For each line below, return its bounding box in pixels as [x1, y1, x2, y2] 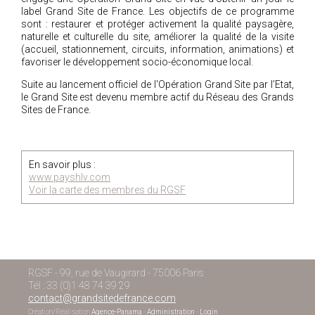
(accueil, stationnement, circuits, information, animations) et [21, 44, 294, 55]
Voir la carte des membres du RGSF [29, 184, 186, 195]
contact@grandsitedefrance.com [28, 292, 176, 304]
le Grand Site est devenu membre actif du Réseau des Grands [21, 91, 294, 103]
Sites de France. [21, 104, 91, 115]
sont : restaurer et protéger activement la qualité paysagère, [21, 18, 294, 30]
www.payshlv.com [29, 171, 110, 183]
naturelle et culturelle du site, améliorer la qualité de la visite [21, 31, 294, 42]
